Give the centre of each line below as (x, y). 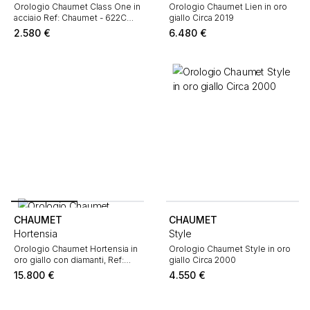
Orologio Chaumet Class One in (77, 7)
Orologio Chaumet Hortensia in (76, 249)
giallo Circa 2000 (202, 260)
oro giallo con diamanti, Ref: (69, 260)
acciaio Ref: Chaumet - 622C (70, 18)
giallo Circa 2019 (201, 18)
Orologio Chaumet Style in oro (230, 249)
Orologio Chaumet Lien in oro (228, 7)
